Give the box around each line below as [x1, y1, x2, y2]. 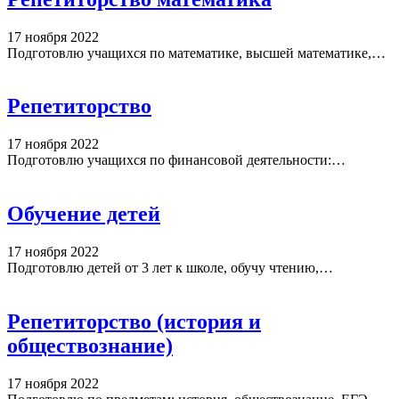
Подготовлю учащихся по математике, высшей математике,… [7, 45, 386, 61]
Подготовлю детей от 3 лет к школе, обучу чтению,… [7, 260, 333, 276]
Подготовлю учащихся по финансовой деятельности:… [7, 152, 346, 168]
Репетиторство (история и [7, 310, 261, 334]
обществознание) [7, 334, 173, 358]
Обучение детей [7, 202, 160, 226]
